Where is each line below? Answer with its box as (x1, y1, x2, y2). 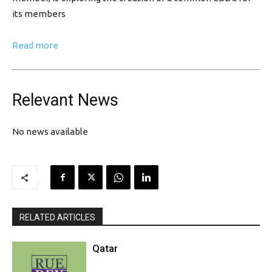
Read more (12, 40, 58, 50)
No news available (12, 126, 88, 137)
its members (12, 8, 66, 19)
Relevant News (12, 90, 118, 110)
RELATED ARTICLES (19, 212, 95, 222)
